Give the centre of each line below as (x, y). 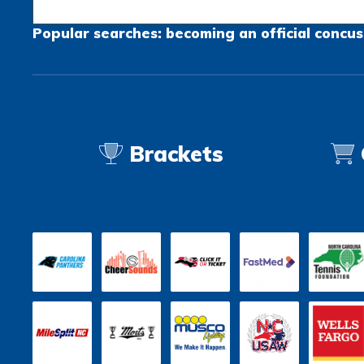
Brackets (173, 154)
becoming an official (238, 33)
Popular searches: (99, 33)
